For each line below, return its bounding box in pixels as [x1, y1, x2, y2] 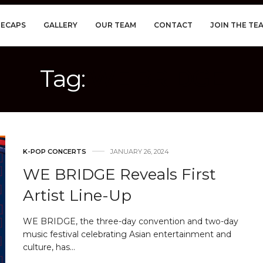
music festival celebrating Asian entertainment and [23, 229, 231, 240]
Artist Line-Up [23, 186, 131, 205]
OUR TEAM [95, 20, 136, 29]
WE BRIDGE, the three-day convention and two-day [23, 216, 238, 227]
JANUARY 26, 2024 [110, 147, 169, 156]
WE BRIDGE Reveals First [23, 165, 216, 184]
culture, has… [23, 242, 75, 253]
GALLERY [43, 20, 77, 29]
